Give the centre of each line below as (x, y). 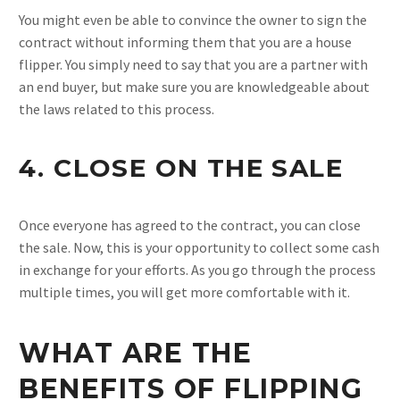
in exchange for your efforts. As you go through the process (197, 270)
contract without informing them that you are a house (185, 42)
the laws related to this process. (117, 108)
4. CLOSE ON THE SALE (181, 167)
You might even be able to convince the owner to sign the (193, 19)
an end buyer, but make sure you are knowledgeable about (194, 86)
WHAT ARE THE (135, 354)
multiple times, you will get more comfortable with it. (184, 292)
